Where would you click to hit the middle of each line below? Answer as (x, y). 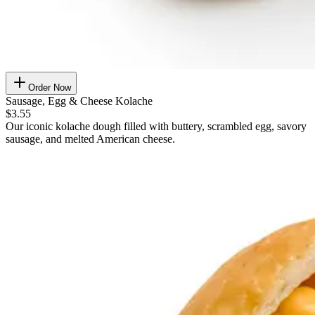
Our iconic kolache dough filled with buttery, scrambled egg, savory (156, 127)
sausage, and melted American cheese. (90, 139)
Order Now (50, 88)
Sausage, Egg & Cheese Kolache (79, 101)
